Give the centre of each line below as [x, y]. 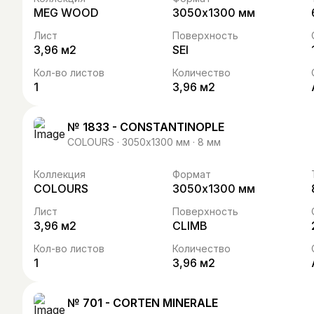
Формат [192, 174]
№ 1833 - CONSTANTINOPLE [146, 127]
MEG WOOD [66, 13]
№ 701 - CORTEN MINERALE [143, 302]
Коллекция [60, 174]
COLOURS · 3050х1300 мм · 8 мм [144, 142]
